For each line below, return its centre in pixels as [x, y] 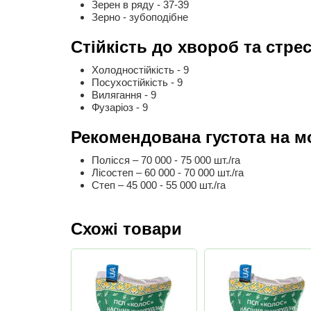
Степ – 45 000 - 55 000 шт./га [159, 185]
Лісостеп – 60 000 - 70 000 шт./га [168, 173]
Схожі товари [126, 229]
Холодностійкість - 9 [140, 70]
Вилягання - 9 [124, 95]
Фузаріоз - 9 [120, 107]
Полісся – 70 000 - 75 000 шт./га [166, 160]
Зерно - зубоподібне [140, 17]
